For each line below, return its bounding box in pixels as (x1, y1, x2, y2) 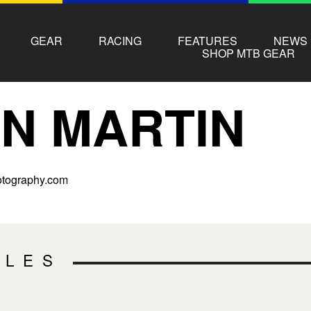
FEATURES (178, 32, 238, 49)
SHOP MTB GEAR (202, 44, 296, 61)
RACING (99, 32, 142, 49)
